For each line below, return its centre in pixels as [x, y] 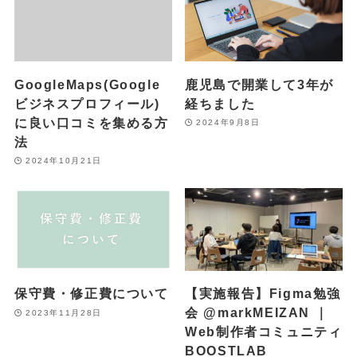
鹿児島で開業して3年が [259, 84]
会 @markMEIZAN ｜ [257, 313]
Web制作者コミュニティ [264, 332]
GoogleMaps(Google [87, 84]
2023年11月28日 [64, 312]
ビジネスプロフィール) [87, 103]
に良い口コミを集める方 [91, 122]
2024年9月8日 [228, 123]
